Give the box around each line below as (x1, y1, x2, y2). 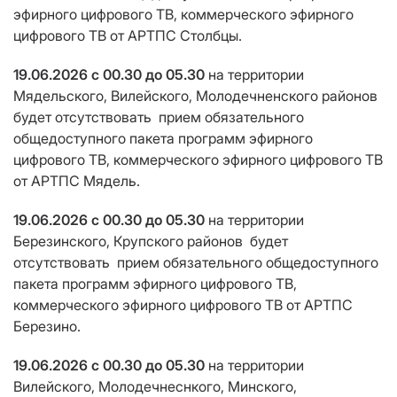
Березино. (13, 317, 81, 336)
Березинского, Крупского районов (13, 232, 250, 251)
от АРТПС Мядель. (13, 172, 140, 191)
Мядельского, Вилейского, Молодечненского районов (13, 87, 381, 105)
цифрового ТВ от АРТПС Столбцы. (13, 27, 242, 45)
